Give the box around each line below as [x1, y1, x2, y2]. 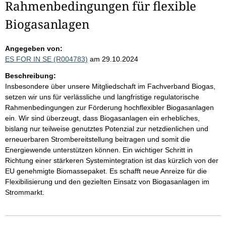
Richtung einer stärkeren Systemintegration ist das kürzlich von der [5, 156, 218, 164]
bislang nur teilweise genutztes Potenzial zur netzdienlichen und [5, 125, 208, 133]
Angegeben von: [5, 44, 63, 52]
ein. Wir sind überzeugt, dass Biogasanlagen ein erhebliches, [5, 114, 200, 122]
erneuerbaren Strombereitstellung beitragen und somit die [5, 135, 190, 143]
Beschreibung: [5, 72, 56, 80]
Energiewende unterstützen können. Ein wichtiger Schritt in [5, 146, 193, 154]
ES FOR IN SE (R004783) [5, 55, 88, 63]
